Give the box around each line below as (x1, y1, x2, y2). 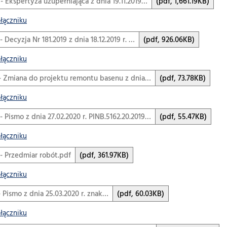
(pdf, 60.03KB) (117, 188, 164, 200)
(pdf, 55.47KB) (160, 111, 207, 123)
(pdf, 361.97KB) (80, 150, 129, 162)
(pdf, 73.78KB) (160, 73, 206, 85)
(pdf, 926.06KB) (143, 34, 195, 46)
